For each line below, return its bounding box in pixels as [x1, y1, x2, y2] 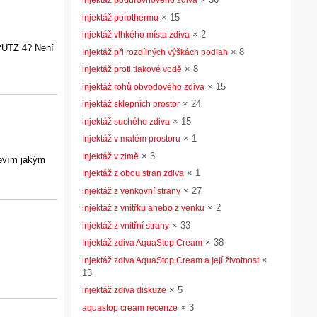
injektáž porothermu [82, 12, 158, 23]
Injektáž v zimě [82, 151, 139, 161]
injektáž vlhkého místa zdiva [82, 30, 190, 40]
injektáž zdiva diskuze [82, 285, 166, 295]
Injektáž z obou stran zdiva [82, 168, 184, 178]
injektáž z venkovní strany [82, 185, 180, 196]
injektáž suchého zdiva [82, 116, 170, 127]
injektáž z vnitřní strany [82, 220, 169, 231]
